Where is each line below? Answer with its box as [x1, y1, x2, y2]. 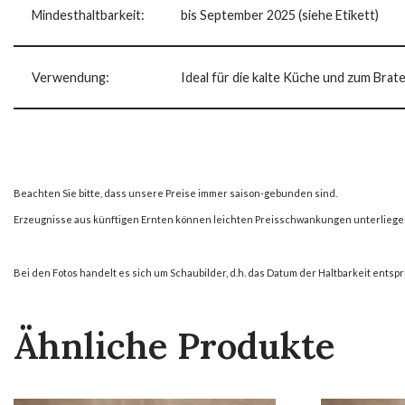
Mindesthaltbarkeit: [32, 6, 145, 23]
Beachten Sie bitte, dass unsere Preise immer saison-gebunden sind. [14, 186, 337, 199]
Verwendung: [32, 69, 109, 85]
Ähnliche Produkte [14, 322, 334, 369]
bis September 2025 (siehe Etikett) [181, 6, 379, 23]
